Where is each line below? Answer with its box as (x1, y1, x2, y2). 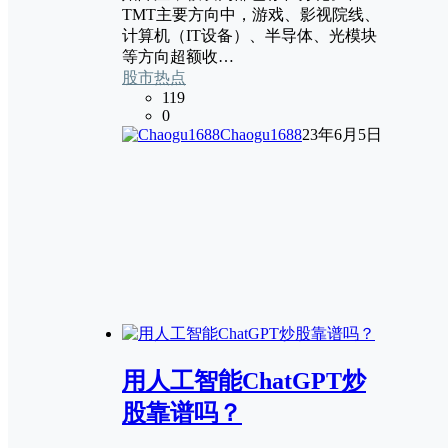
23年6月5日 (302, 125, 382, 143)
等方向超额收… (122, 47, 234, 65)
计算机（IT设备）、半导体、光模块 (122, 26, 377, 44)
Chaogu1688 (220, 125, 302, 143)
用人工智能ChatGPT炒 (122, 368, 366, 395)
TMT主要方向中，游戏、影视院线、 (122, 5, 380, 23)
